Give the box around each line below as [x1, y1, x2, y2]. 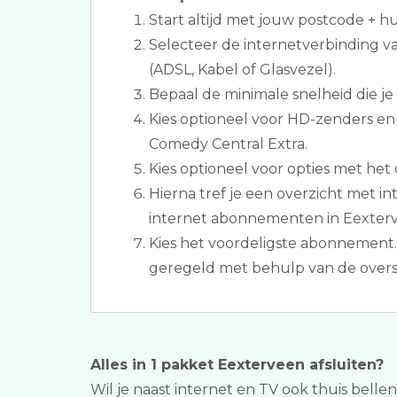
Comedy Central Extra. [149, 136, 307, 152]
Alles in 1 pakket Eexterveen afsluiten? [90, 356, 384, 373]
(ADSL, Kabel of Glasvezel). [149, 61, 336, 78]
